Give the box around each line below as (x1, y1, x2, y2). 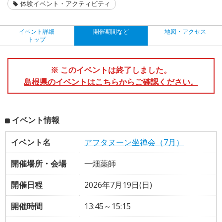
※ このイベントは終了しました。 (51, 64, 171, 75)
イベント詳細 (19, 27, 55, 36)
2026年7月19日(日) (84, 179, 152, 190)
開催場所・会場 (11, 158, 66, 169)
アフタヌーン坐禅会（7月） (84, 136, 184, 148)
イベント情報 (12, 114, 59, 125)
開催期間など (93, 27, 129, 36)
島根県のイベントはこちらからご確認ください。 (24, 76, 198, 87)
